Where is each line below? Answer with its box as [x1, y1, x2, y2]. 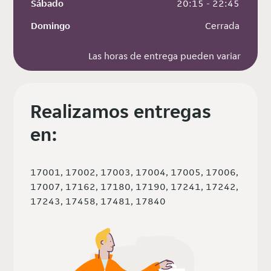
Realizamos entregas [30, 99, 212, 124]
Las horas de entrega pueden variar [88, 50, 241, 63]
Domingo [31, 19, 71, 33]
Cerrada [203, 19, 240, 33]
